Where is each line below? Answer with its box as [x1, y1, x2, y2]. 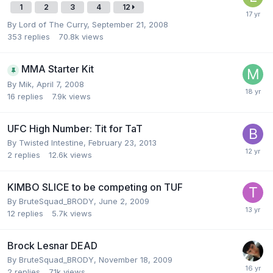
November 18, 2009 [99, 254, 172, 264]
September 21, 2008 [92, 19, 168, 29]
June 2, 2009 [99, 196, 149, 206]
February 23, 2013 [88, 137, 157, 147]
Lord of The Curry [19, 19, 87, 29]
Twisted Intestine [19, 137, 83, 147]
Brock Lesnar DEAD [7, 239, 97, 252]
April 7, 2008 [37, 79, 84, 89]
